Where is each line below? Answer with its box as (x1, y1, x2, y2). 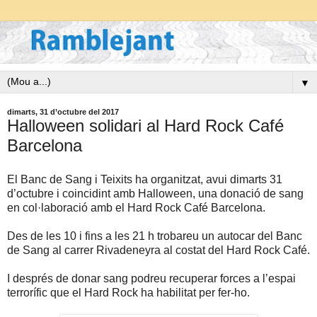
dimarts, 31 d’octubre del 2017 (7, 108, 119, 117)
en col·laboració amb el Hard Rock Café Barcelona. (7, 202, 265, 214)
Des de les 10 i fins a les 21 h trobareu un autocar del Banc (7, 230, 302, 243)
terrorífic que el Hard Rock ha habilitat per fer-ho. (7, 287, 250, 299)
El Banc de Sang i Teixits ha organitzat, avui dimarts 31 (7, 173, 282, 186)
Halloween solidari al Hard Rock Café (7, 116, 284, 136)
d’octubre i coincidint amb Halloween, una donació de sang (7, 188, 304, 200)
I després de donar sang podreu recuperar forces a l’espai (7, 272, 296, 285)
